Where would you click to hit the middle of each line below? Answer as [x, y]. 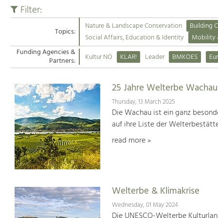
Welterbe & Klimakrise [155, 191]
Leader [154, 57]
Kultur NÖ [99, 57]
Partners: [62, 61]
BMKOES [185, 57]
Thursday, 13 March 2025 [143, 102]
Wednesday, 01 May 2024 [145, 205]
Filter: [30, 10]
